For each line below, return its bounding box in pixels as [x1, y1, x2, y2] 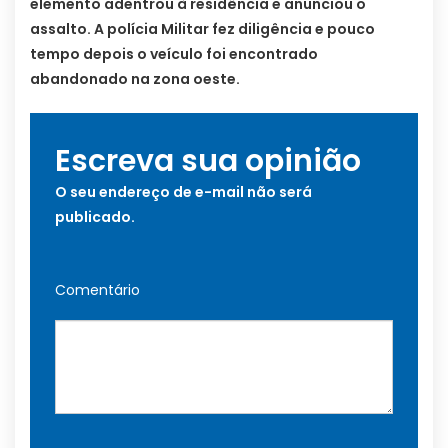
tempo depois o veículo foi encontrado [30, 44, 318, 65]
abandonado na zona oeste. [30, 69, 240, 90]
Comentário [55, 280, 140, 301]
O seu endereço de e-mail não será [55, 182, 312, 203]
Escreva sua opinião [55, 140, 361, 183]
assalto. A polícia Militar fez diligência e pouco [30, 19, 375, 40]
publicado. [55, 207, 135, 228]
